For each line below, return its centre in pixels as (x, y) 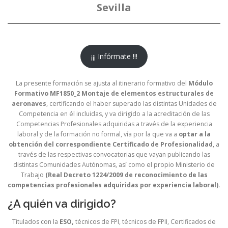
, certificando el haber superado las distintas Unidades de (131, 103)
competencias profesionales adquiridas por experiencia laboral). (114, 185)
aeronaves (29, 103)
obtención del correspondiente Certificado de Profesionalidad (111, 144)
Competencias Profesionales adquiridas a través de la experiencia (114, 124)
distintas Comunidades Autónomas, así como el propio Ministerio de (114, 164)
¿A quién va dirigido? (62, 203)
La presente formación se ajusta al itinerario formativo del (101, 83)
